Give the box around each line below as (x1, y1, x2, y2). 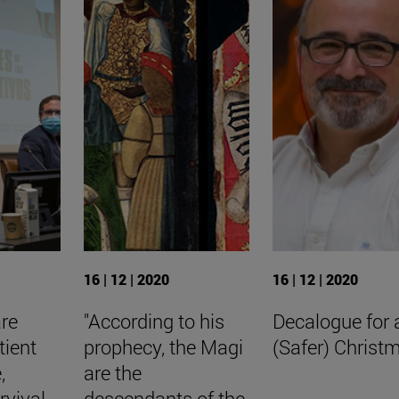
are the (83, 360, 142, 387)
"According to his (83, 308, 224, 335)
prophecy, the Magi (83, 334, 243, 361)
